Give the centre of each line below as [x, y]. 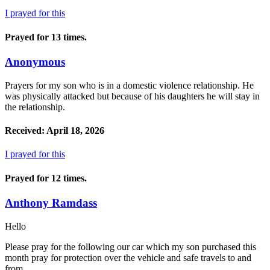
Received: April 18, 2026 [55, 130]
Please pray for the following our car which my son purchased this [130, 246]
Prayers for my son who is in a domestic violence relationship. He [129, 85]
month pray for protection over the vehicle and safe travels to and [128, 257]
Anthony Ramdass [51, 202]
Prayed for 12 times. [46, 178]
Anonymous [35, 62]
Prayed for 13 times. [46, 37]
